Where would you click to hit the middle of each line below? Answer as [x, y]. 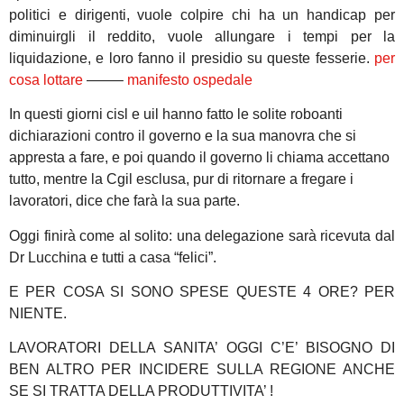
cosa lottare [46, 79]
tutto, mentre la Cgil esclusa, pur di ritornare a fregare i [181, 179]
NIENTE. [38, 314]
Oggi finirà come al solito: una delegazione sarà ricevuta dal [202, 235]
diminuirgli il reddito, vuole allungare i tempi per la [202, 36]
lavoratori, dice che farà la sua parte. [124, 201]
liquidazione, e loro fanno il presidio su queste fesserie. [192, 58]
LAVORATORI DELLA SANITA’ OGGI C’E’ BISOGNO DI [202, 348]
